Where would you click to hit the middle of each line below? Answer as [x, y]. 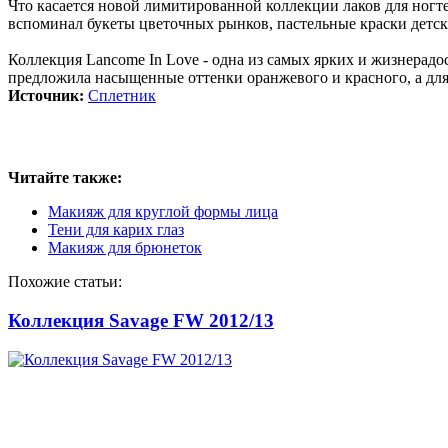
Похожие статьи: [65, 282]
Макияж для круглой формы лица [163, 212]
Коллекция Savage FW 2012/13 [141, 321]
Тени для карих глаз [116, 230]
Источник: [48, 96]
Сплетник [122, 96]
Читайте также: [65, 178]
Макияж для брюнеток [125, 248]
